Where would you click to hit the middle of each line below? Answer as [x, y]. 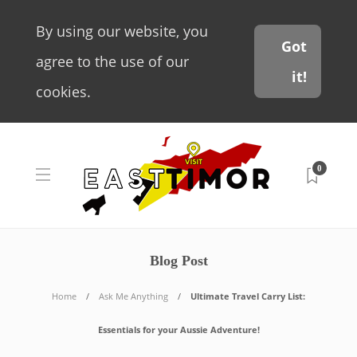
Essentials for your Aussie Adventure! [178, 330]
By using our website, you [122, 31]
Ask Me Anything [133, 296]
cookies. [63, 92]
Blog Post [178, 261]
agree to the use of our [112, 61]
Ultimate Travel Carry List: [248, 296]
